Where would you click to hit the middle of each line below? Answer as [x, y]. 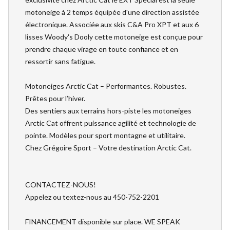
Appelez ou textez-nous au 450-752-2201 [92, 197]
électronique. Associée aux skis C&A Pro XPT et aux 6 [112, 24]
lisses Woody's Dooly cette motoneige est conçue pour [114, 37]
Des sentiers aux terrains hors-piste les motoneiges [108, 111]
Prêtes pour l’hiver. [55, 98]
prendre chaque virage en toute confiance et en [102, 49]
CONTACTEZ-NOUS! [61, 185]
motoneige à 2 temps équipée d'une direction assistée [112, 12]
